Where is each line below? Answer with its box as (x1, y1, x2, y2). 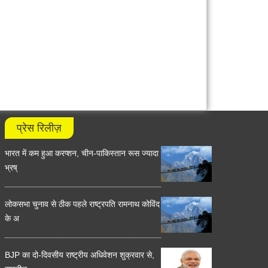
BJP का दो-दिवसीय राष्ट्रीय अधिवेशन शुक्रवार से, (5, 250, 154, 260)
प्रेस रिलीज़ (17, 122, 62, 135)
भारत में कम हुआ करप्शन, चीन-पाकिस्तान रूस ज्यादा (5, 148, 159, 159)
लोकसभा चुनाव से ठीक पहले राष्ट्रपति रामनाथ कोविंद (5, 199, 160, 209)
